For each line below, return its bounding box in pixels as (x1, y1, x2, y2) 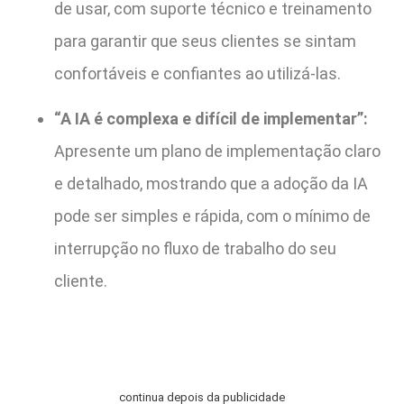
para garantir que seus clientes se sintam (54, 32, 356, 51)
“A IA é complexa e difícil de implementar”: (54, 109, 368, 129)
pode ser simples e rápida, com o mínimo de (54, 207, 371, 226)
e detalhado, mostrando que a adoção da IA (54, 174, 368, 194)
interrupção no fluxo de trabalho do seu (54, 239, 336, 259)
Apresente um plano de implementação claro (54, 142, 381, 161)
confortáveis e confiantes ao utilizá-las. (54, 64, 341, 84)
